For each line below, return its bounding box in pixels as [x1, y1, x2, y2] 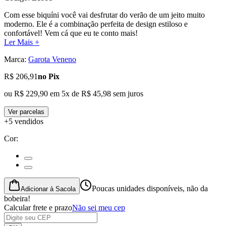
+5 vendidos [4, 117, 43, 126]
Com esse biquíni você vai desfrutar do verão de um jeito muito [4, 10, 205, 19]
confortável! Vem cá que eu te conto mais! [4, 28, 138, 37]
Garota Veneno [28, 54, 76, 64]
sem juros [111, 89, 143, 98]
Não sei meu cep [72, 203, 125, 212]
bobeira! [4, 194, 30, 203]
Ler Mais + [4, 37, 39, 46]
